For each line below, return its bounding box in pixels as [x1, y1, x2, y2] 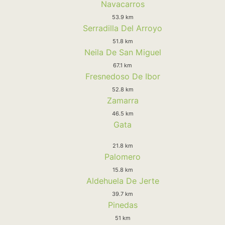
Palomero [104, 151, 141, 162]
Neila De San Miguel [84, 47, 161, 57]
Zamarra [106, 95, 139, 105]
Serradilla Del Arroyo [83, 23, 162, 33]
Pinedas [107, 199, 138, 210]
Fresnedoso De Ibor [85, 71, 160, 81]
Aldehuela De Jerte [86, 175, 159, 186]
